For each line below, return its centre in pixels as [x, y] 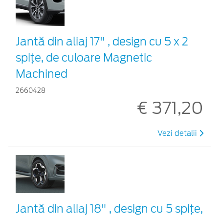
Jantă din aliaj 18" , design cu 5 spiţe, [109, 208]
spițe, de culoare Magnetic [84, 57]
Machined [42, 74]
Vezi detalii [178, 133]
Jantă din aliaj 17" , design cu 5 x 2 [102, 41]
